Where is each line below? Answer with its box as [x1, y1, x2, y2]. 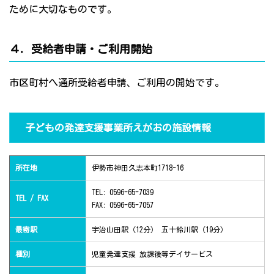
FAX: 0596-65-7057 [92, 201, 154, 209]
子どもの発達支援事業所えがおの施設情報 [25, 123, 211, 133]
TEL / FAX [15, 194, 48, 202]
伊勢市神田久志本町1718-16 [92, 164, 183, 172]
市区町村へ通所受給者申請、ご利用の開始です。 [9, 78, 224, 88]
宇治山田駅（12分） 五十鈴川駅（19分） [92, 226, 228, 234]
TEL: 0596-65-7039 [92, 188, 154, 196]
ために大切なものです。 [9, 4, 117, 15]
